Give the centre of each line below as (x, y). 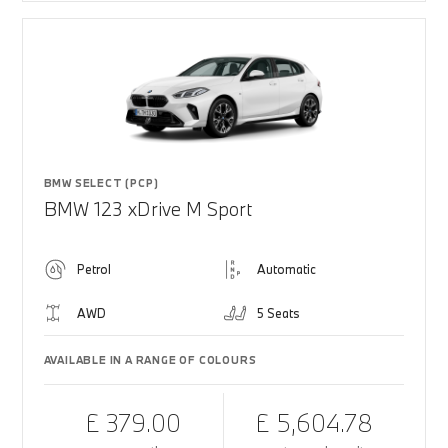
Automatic (286, 269)
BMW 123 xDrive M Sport (147, 209)
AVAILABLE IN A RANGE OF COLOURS (150, 360)
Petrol (93, 269)
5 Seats (278, 313)
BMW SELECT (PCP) (101, 183)
